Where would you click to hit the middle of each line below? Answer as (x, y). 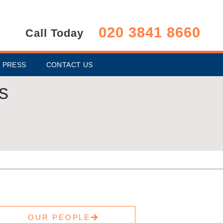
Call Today (54, 33)
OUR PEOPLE (59, 217)
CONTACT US (69, 65)
